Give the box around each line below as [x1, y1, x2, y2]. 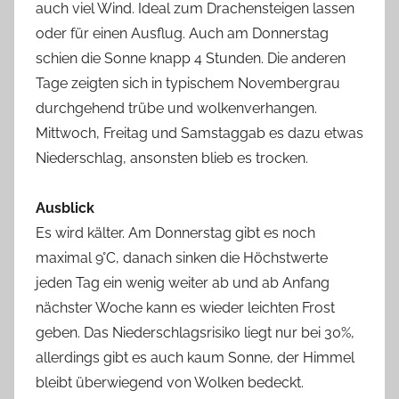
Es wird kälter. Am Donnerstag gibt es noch [36, 224, 315, 241]
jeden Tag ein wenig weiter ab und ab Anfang [36, 274, 330, 291]
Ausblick [36, 199, 94, 216]
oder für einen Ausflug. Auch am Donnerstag [36, 25, 329, 42]
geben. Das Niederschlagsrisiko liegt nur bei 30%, [36, 324, 354, 341]
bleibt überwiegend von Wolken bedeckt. [36, 374, 304, 391]
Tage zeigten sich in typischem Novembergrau [36, 75, 340, 92]
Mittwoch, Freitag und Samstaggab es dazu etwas [36, 125, 363, 142]
